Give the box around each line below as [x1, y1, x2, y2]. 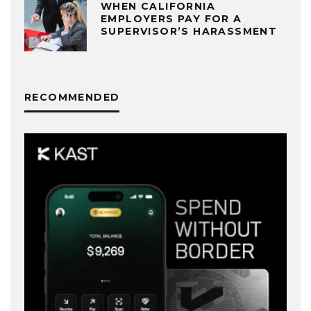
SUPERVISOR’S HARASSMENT [101, 24, 278, 37]
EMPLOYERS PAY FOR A [101, 12, 242, 25]
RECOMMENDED [24, 91, 120, 104]
